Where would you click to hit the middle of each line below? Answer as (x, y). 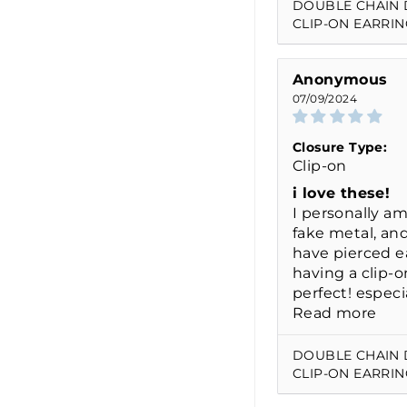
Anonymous (340, 80)
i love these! (342, 194)
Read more (335, 313)
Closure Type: (340, 148)
